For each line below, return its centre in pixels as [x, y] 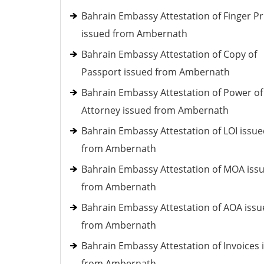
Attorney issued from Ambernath [155, 110]
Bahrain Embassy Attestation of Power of [172, 93]
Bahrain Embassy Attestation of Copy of [169, 54]
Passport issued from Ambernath [156, 72]
